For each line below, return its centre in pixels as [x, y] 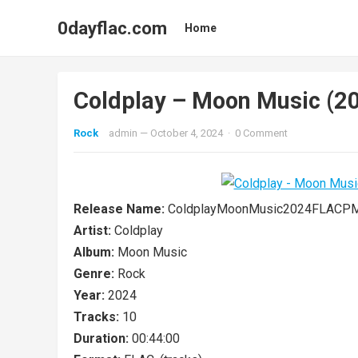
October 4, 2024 [187, 133]
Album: [95, 252]
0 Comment [261, 133]
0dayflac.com [112, 28]
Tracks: [98, 317]
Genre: [95, 274]
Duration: [103, 338]
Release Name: [121, 209]
